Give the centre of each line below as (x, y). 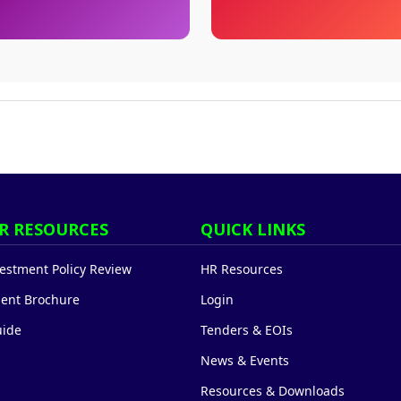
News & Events (245, 360)
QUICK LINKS (253, 229)
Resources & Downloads (273, 391)
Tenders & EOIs (247, 330)
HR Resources (242, 269)
